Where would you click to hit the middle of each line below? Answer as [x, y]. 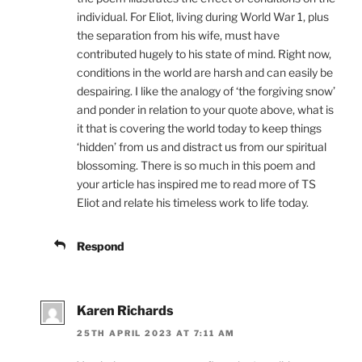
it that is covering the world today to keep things [199, 128]
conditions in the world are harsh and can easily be [205, 72]
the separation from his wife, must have [178, 35]
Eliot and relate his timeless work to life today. [193, 202]
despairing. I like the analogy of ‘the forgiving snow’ [206, 90]
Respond [101, 246]
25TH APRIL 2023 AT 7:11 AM [156, 333]
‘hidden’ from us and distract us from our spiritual [202, 146]
